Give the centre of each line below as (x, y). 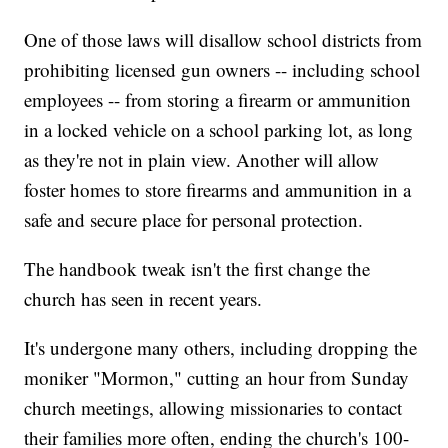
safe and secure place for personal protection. (194, 220)
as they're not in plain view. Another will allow (202, 160)
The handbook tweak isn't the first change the (197, 269)
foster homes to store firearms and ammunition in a (218, 190)
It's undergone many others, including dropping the (221, 348)
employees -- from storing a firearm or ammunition (218, 100)
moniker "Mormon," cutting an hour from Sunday (217, 378)
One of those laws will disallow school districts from (223, 40)
